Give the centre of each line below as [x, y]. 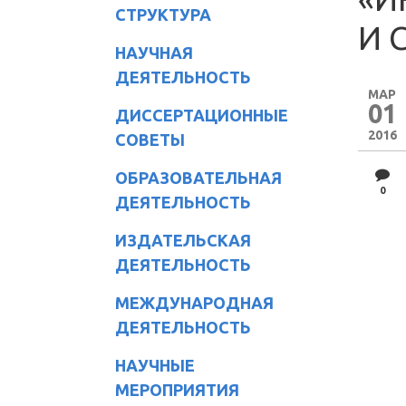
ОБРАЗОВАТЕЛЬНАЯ [198, 177]
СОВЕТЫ [150, 139]
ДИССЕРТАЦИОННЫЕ [202, 115]
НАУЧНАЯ [154, 52]
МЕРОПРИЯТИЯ [177, 389]
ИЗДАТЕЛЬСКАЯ [183, 240]
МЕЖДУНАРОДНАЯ [194, 302]
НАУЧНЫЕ [155, 365]
